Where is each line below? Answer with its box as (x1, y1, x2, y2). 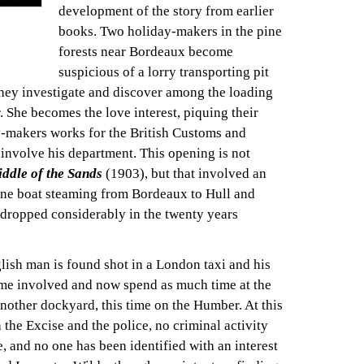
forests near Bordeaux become (58, 44, 233, 60)
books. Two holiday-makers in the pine (58, 24, 282, 40)
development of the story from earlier (58, 3, 274, 19)
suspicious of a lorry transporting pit (58, 64, 269, 80)
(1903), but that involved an (106, 166, 266, 182)
